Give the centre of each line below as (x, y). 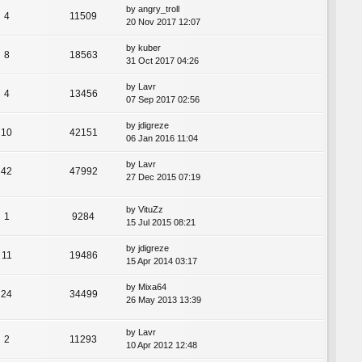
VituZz (151, 210)
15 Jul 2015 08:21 (161, 223)
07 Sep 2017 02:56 (163, 100)
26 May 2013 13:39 (164, 300)
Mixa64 (152, 287)
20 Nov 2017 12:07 (163, 22)
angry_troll (159, 9)
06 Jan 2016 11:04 (162, 139)
